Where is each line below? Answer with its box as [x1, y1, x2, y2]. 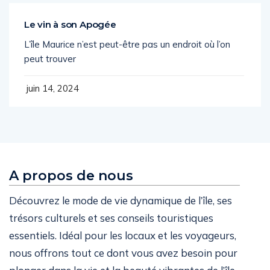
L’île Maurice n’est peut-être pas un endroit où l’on [24, 51, 230, 63]
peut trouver [24, 65, 76, 77]
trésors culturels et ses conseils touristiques [9, 224, 213, 237]
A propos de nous [9, 180, 133, 196]
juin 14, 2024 [24, 95, 79, 107]
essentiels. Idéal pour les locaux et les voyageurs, [9, 241, 236, 254]
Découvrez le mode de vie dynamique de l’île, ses [9, 206, 232, 219]
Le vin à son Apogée [24, 31, 116, 43]
